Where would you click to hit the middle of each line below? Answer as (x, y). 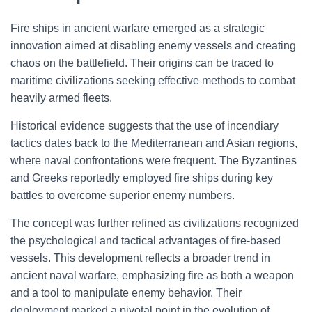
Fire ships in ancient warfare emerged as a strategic (138, 28)
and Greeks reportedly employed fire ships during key (142, 178)
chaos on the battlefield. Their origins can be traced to (142, 63)
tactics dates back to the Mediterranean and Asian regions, (154, 143)
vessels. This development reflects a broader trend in (140, 258)
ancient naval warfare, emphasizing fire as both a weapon (152, 275)
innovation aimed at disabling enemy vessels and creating (153, 46)
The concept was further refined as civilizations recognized (155, 223)
